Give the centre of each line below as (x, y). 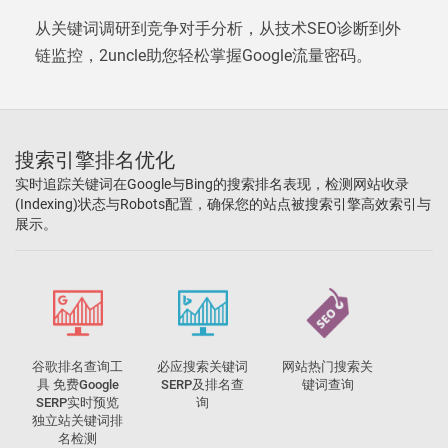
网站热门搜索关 (327, 366)
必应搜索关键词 (202, 366)
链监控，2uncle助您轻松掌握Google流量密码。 (203, 55)
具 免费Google (77, 384)
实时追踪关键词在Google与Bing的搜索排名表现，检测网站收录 (212, 184)
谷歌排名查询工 (77, 366)
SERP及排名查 (202, 384)
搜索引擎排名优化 (95, 160)
